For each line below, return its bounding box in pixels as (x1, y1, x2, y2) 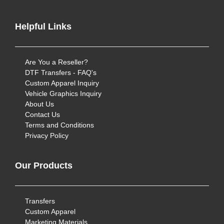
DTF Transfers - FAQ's (25, 68, 96, 76)
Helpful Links (15, 21, 71, 31)
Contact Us (25, 110, 60, 118)
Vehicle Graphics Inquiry (25, 89, 101, 97)
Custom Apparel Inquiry (25, 79, 99, 87)
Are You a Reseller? (25, 58, 88, 66)
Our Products (15, 160, 72, 170)
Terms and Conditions (25, 121, 94, 129)
